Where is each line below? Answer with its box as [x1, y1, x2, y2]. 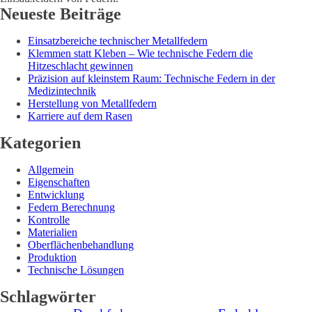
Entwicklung [28, 189, 84, 201]
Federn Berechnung [28, 201, 115, 213]
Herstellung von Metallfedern [28, 97, 157, 109]
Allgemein [28, 164, 74, 175]
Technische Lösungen [28, 264, 124, 276]
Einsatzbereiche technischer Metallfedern [28, 35, 208, 47]
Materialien [28, 226, 77, 238]
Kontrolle [28, 214, 70, 226]
